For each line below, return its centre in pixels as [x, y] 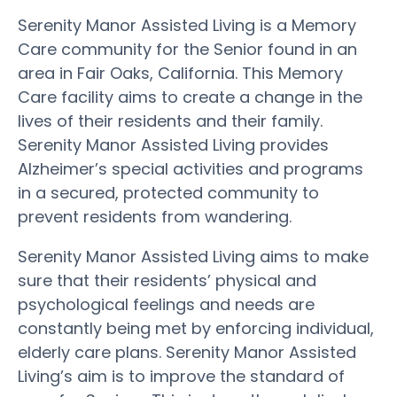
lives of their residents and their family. [170, 121]
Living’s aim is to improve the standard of [181, 376]
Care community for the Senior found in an [187, 49]
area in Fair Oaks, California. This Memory [180, 73]
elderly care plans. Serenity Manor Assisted [187, 352]
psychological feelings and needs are [166, 304]
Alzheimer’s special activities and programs [191, 168]
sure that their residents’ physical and [167, 280]
